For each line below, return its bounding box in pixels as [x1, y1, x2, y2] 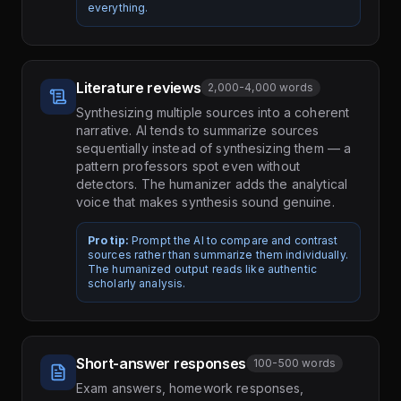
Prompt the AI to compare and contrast [132, 234, 338, 248]
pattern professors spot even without [76, 158, 301, 175]
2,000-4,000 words [208, 81, 313, 95]
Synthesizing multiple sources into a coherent [76, 105, 350, 121]
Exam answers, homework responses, [76, 380, 304, 397]
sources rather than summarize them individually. [88, 248, 348, 262]
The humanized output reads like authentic [88, 262, 317, 277]
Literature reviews [76, 79, 201, 98]
